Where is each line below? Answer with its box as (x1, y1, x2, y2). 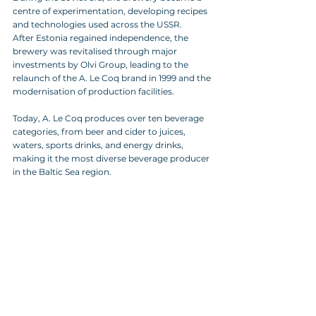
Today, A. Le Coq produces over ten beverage (13, 113, 206, 124)
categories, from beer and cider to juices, (13, 126, 188, 138)
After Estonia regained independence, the (13, 32, 190, 44)
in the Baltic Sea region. (13, 166, 111, 178)
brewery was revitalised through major (13, 46, 179, 57)
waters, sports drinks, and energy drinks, (13, 140, 186, 151)
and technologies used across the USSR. (13, 19, 184, 30)
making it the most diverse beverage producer (13, 153, 212, 164)
